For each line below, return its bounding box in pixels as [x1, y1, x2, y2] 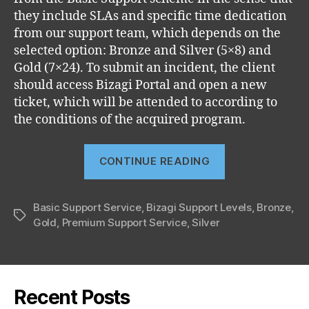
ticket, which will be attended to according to [14, 94, 277, 110]
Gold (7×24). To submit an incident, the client [14, 60, 275, 76]
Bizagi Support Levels [146, 200, 252, 214]
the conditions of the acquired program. [14, 112, 246, 128]
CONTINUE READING [99, 154, 210, 168]
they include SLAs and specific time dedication [14, 8, 287, 24]
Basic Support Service [33, 200, 141, 214]
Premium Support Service [61, 215, 187, 229]
